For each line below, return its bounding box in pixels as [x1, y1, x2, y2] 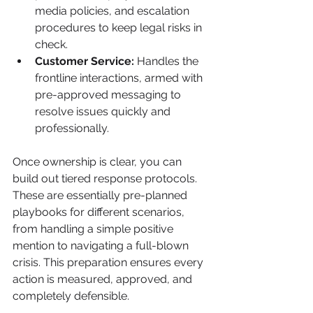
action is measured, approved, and [13, 272, 195, 286]
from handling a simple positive [13, 221, 176, 235]
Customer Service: [35, 54, 134, 68]
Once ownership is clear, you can [13, 154, 184, 168]
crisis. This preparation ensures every [13, 255, 206, 269]
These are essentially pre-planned [13, 188, 190, 202]
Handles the [134, 54, 201, 68]
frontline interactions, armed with [35, 71, 205, 85]
